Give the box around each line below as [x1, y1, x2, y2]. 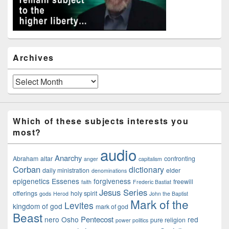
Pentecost [81, 214, 113, 225]
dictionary [129, 164, 164, 175]
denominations [91, 167, 127, 175]
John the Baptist [149, 190, 188, 198]
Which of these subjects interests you [13, 115, 189, 127]
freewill [173, 177, 193, 187]
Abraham [13, 154, 38, 164]
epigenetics [13, 176, 50, 187]
